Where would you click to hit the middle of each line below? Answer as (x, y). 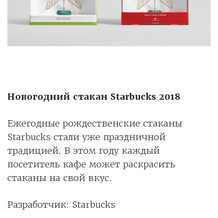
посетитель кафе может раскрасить (91, 164)
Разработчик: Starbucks (61, 204)
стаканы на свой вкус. (60, 178)
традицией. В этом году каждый (83, 150)
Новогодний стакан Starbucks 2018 (94, 96)
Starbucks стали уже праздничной (86, 137)
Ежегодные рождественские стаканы (95, 123)
